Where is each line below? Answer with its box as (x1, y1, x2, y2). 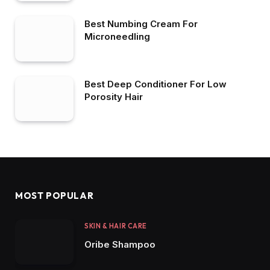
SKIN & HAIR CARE (84, 222, 147, 231)
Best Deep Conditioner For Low (84, 78, 227, 90)
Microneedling (84, 31, 150, 43)
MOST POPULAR (15, 190, 94, 202)
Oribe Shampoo (84, 239, 155, 251)
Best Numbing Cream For (84, 18, 198, 30)
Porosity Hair (84, 90, 143, 102)
